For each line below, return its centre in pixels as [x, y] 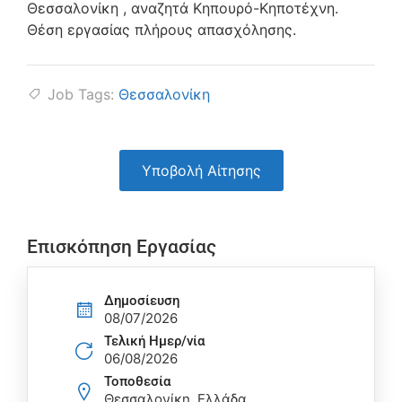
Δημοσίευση [142, 300]
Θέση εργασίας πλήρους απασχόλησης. [162, 30]
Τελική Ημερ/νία [154, 341]
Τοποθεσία [137, 381]
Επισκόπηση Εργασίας [122, 247]
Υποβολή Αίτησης [201, 171]
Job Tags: [81, 95]
